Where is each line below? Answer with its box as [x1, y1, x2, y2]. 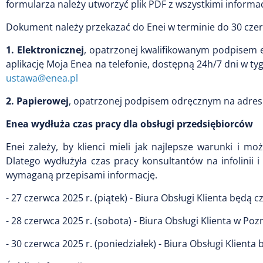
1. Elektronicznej [6, 43, 84, 56]
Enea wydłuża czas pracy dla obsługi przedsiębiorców [6, 117, 253, 130]
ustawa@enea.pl [6, 71, 78, 85]
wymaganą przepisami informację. [6, 168, 157, 181]
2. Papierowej [6, 94, 69, 107]
